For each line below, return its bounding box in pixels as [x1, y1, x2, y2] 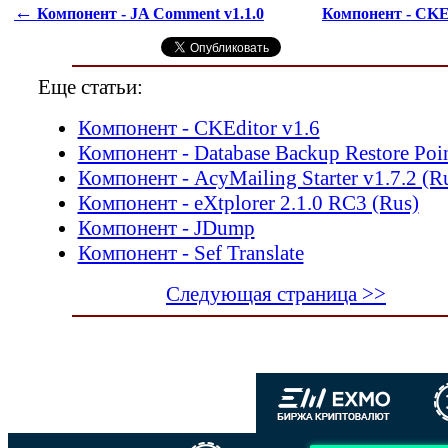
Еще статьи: [37, 74, 143, 99]
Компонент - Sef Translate [77, 240, 304, 265]
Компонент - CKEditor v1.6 [77, 115, 320, 140]
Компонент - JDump [77, 215, 255, 240]
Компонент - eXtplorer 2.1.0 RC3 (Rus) [77, 190, 419, 215]
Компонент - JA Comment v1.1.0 [33, 4, 264, 22]
